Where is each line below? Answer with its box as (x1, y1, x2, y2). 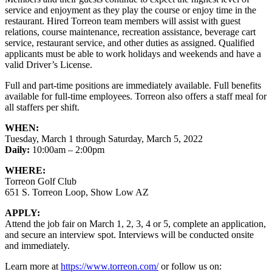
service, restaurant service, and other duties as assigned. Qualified (5, 38, 254, 49)
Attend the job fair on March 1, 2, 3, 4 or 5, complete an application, (5, 219, 266, 229)
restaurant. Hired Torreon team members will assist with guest (5, 16, 240, 27)
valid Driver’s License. (5, 59, 92, 70)
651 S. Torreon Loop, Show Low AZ (5, 187, 149, 198)
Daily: (5, 144, 30, 155)
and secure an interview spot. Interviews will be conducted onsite (5, 229, 254, 240)
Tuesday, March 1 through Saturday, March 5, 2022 (5, 134, 203, 144)
